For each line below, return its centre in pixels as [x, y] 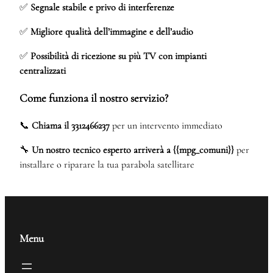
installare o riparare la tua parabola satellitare [107, 164]
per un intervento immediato [166, 125]
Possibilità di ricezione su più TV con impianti [119, 56]
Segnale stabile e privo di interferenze [102, 8]
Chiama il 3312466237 [71, 125]
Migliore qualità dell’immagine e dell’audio [112, 32]
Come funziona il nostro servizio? [94, 98]
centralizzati [43, 71]
